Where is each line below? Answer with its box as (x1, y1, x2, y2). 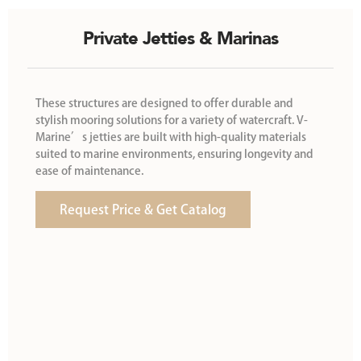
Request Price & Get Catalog (60, 203, 226, 217)
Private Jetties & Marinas (83, 27, 278, 51)
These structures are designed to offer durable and (35, 98, 293, 109)
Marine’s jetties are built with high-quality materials (35, 131, 306, 143)
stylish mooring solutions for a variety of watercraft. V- (35, 114, 308, 126)
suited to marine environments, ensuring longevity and (35, 148, 313, 160)
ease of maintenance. (35, 165, 143, 176)
